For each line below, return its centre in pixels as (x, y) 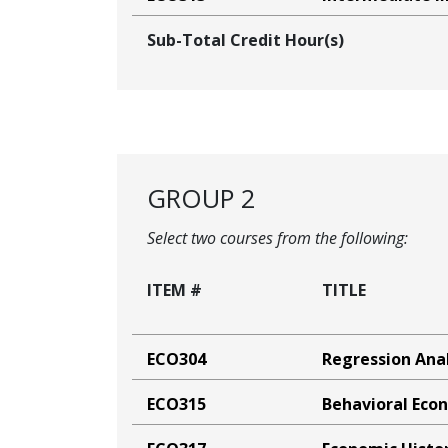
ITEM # (174, 290)
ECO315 (176, 404)
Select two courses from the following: (277, 238)
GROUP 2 (201, 199)
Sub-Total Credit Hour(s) (245, 40)
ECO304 (176, 359)
